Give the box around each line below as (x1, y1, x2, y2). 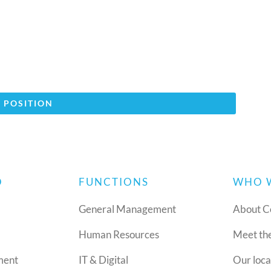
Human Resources (78, 228, 159, 241)
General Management (78, 203, 176, 216)
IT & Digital (78, 253, 128, 267)
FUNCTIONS (78, 175, 149, 189)
